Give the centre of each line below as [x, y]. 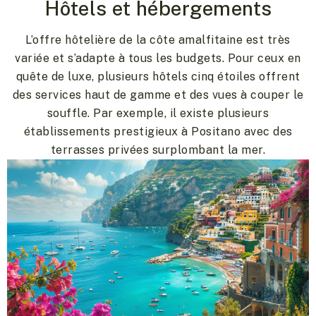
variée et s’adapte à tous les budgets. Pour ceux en [158, 59]
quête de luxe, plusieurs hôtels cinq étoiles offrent [158, 77]
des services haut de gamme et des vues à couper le [158, 95]
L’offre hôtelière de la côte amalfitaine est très [158, 40]
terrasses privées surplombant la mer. [158, 150]
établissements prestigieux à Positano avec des [158, 132]
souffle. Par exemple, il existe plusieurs [158, 114]
